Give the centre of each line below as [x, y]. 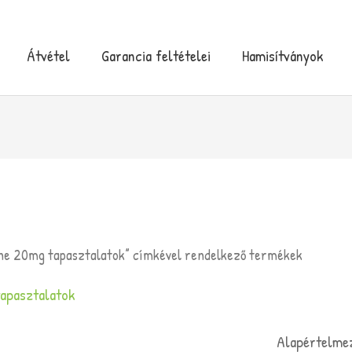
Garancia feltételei [156, 55]
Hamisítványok [283, 55]
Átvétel [48, 55]
